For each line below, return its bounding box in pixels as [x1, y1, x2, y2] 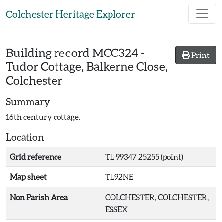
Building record [6, 45, 92, 59]
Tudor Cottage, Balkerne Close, [6, 59, 167, 73]
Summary [6, 95, 50, 107]
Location [6, 131, 44, 143]
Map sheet [10, 172, 47, 181]
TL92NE [105, 172, 133, 181]
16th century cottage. [6, 112, 80, 121]
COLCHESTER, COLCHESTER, [105, 192, 209, 202]
